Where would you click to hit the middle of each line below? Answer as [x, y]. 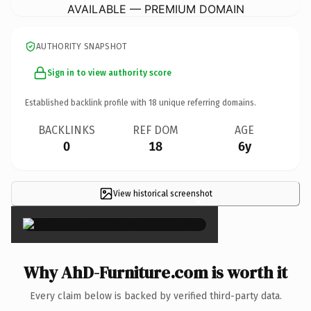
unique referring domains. [207, 102]
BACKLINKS [67, 130]
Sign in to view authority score [109, 73]
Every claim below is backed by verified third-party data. [155, 296]
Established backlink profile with [87, 102]
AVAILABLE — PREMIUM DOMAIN [155, 9]
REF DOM [155, 130]
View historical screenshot [162, 193]
